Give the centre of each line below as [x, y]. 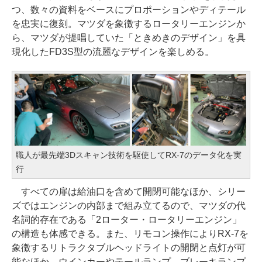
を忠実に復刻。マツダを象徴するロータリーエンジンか [129, 23]
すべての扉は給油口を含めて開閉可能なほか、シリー [129, 191]
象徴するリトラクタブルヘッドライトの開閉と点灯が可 [129, 247]
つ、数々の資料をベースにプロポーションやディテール [129, 9]
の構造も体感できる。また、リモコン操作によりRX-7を [130, 233]
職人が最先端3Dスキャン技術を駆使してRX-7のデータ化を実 [129, 155]
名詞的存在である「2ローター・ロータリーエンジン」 [127, 219]
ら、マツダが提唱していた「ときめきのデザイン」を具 [129, 37]
